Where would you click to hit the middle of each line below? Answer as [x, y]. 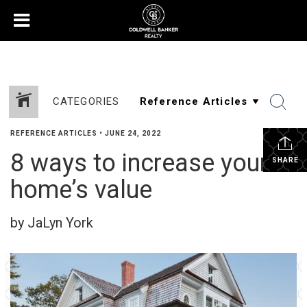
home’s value [81, 190]
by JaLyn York [52, 223]
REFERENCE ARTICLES [54, 133]
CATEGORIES [86, 101]
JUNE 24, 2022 [133, 133]
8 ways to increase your [139, 163]
